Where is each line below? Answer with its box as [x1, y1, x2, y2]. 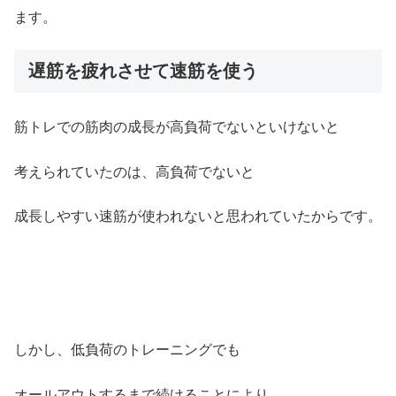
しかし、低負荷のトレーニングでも [14, 342, 240, 358]
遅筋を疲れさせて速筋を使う [28, 61, 258, 81]
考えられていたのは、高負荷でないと [14, 164, 255, 179]
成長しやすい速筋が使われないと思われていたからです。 [14, 209, 382, 225]
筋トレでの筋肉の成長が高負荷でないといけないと [14, 119, 339, 135]
